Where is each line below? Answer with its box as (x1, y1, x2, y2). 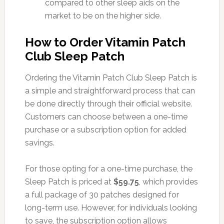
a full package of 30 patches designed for (24, 189, 179, 199)
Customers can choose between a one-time (24, 111, 187, 121)
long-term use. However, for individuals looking (24, 202, 197, 212)
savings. (24, 137, 54, 147)
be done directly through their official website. (24, 98, 192, 108)
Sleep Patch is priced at (24, 176, 113, 186)
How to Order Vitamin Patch (24, 34, 185, 49)
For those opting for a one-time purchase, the (24, 163, 192, 173)
